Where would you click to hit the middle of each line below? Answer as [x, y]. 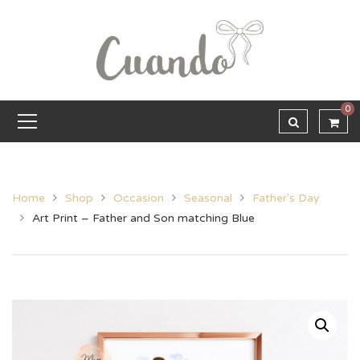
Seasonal [208, 198]
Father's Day [286, 198]
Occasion [139, 198]
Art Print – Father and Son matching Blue [143, 218]
